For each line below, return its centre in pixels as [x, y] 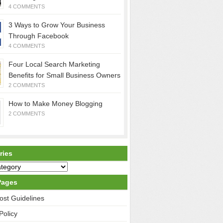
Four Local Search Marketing [54, 64]
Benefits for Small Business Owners [64, 75]
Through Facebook [39, 36]
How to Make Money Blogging [56, 104]
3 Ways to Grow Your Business [57, 25]
